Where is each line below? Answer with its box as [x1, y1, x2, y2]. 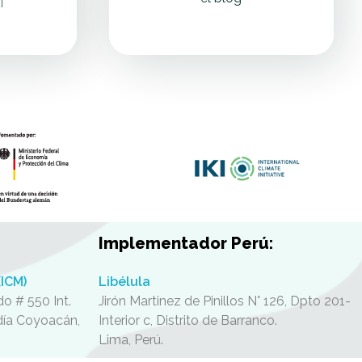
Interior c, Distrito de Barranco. [98, 313, 277, 329]
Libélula [98, 274, 154, 290]
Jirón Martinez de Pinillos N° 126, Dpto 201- [98, 293, 351, 309]
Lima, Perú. [98, 332, 163, 348]
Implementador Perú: [98, 234, 273, 254]
